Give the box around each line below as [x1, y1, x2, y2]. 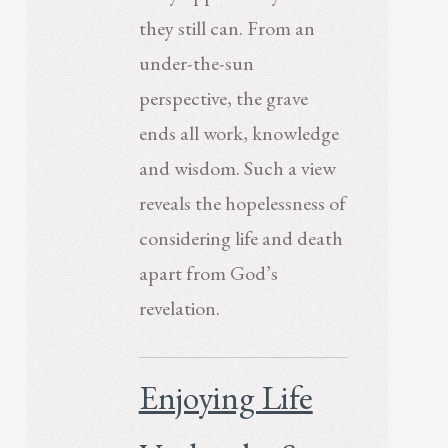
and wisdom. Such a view [138, 155, 336, 182]
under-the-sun [138, 50, 254, 77]
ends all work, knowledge [138, 120, 339, 147]
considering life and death [138, 225, 343, 252]
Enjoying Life [138, 374, 313, 419]
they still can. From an [138, 15, 315, 42]
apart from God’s [138, 260, 278, 287]
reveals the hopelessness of [138, 190, 346, 217]
